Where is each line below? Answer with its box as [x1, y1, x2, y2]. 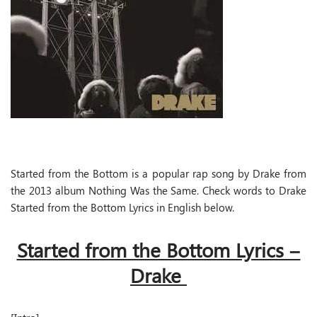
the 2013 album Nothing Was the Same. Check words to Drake [11, 183, 306, 197]
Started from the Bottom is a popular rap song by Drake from [11, 166, 306, 180]
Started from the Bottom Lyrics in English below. [11, 200, 234, 214]
